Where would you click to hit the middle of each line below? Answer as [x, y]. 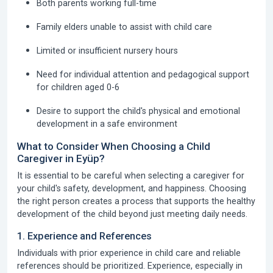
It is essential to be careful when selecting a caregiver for [131, 175]
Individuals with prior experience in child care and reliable [129, 253]
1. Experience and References [84, 236]
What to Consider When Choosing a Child [114, 146]
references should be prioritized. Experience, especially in [130, 266]
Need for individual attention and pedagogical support [143, 74]
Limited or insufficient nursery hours [107, 51]
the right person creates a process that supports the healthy [136, 201]
